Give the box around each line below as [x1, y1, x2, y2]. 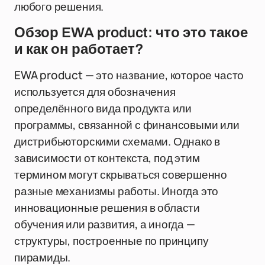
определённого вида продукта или [14, 101, 192, 116]
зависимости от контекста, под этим [14, 150, 200, 166]
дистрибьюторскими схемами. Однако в [14, 134, 221, 149]
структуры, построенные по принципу [14, 233, 209, 248]
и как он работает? [14, 41, 144, 57]
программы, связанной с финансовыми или [14, 117, 240, 132]
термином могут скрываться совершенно [14, 167, 228, 182]
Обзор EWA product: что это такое [14, 25, 248, 40]
